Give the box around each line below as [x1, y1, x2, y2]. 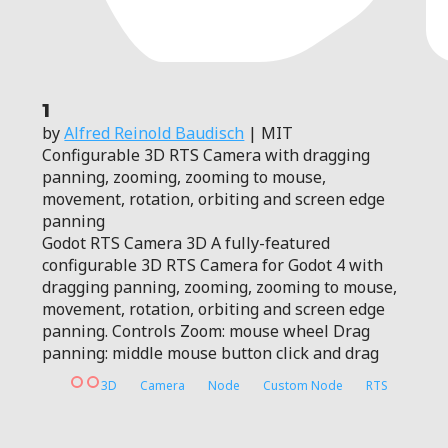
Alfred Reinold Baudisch [64, 122, 245, 145]
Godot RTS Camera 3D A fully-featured [42, 232, 331, 255]
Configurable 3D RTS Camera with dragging [42, 144, 371, 167]
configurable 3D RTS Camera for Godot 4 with [42, 254, 384, 277]
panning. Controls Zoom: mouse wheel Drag [42, 320, 371, 343]
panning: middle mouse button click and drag [42, 342, 380, 365]
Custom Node [263, 377, 344, 395]
